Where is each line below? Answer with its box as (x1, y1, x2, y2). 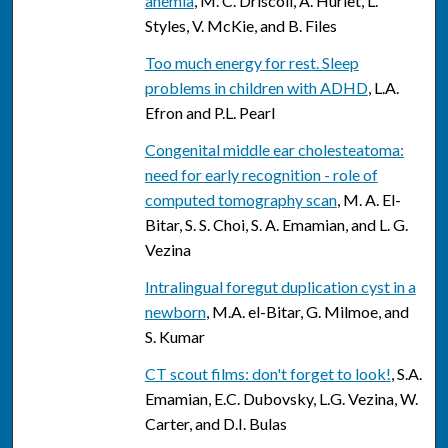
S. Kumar (144, 327, 205, 347)
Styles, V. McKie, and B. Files (144, 16, 337, 36)
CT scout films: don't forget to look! (144, 364, 391, 384)
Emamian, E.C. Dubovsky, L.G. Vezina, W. (144, 389, 418, 409)
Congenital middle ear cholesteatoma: (144, 140, 404, 160)
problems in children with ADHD (144, 78, 368, 98)
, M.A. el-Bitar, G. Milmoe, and (205, 302, 409, 322)
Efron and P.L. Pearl (144, 103, 275, 123)
